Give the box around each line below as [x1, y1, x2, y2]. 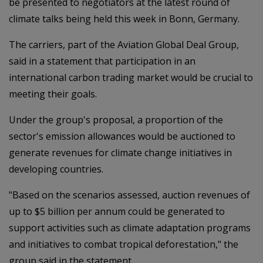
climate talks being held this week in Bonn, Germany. [9, 12, 240, 25]
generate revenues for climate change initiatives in [9, 146, 232, 159]
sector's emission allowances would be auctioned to [9, 129, 235, 143]
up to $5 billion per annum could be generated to [9, 204, 225, 218]
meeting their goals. [9, 87, 97, 100]
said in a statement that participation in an [9, 54, 195, 68]
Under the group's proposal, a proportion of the [9, 113, 223, 126]
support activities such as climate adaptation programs [9, 221, 251, 234]
